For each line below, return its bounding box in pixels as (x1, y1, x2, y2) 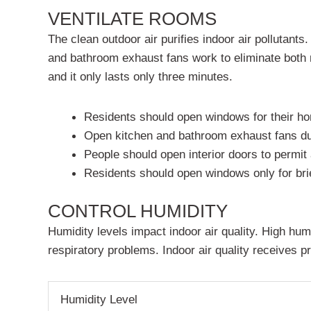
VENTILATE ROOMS (48, 8, 217, 30)
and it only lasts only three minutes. (48, 69, 233, 84)
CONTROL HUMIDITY (48, 201, 228, 222)
